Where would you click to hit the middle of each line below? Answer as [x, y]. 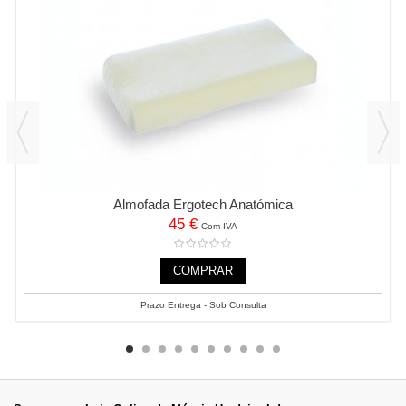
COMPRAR [203, 270]
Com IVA [219, 226]
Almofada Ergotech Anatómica [203, 204]
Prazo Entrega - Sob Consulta [203, 304]
